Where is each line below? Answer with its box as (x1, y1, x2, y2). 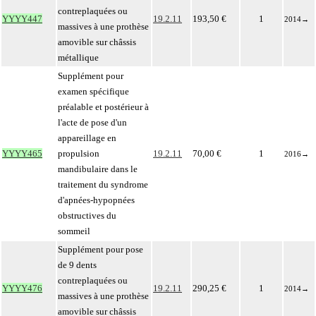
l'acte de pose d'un (58, 117, 127, 128)
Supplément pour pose (58, 244, 143, 255)
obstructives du (58, 210, 116, 221)
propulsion (58, 148, 99, 159)
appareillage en (58, 133, 116, 143)
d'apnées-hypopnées (58, 195, 135, 205)
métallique (58, 52, 99, 63)
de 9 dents (58, 260, 97, 270)
